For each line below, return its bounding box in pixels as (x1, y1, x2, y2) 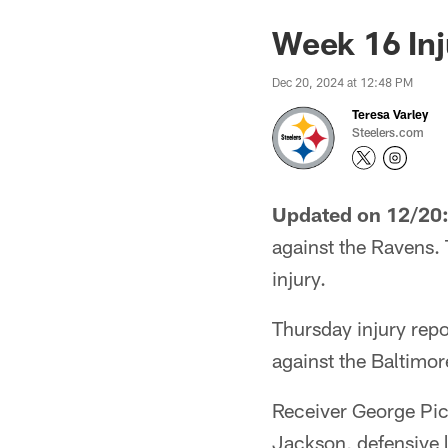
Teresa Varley (352, 107, 428, 121)
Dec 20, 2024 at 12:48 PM (272, 75, 413, 89)
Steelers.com (352, 125, 424, 139)
